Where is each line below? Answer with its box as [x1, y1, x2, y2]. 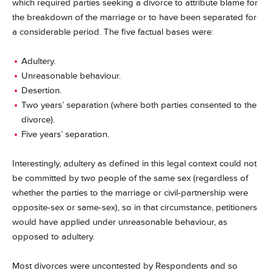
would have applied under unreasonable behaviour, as [12, 216, 227, 228]
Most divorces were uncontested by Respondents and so [12, 260, 238, 272]
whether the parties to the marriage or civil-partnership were [12, 187, 248, 199]
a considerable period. [12, 26, 104, 38]
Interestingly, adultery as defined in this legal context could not [12, 158, 257, 169]
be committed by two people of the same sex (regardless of [12, 172, 248, 184]
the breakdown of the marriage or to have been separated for [12, 12, 257, 23]
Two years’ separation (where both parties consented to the [21, 99, 257, 111]
